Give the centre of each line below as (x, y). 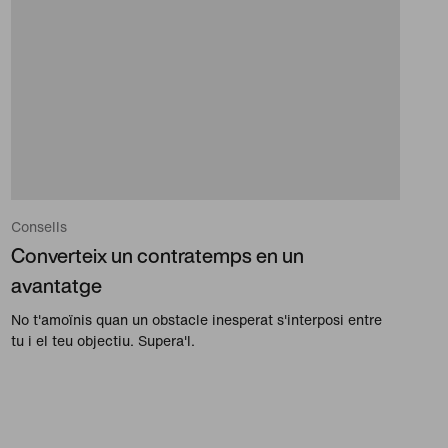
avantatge (56, 286)
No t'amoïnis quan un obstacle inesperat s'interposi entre (196, 320)
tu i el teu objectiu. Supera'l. (102, 341)
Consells (38, 227)
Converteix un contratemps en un (157, 256)
